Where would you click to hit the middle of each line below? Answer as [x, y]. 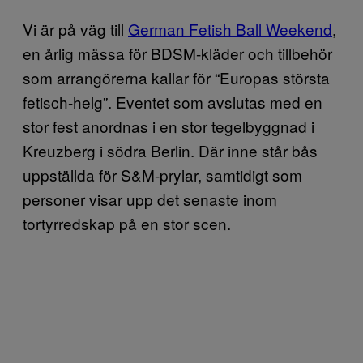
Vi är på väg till [75, 29]
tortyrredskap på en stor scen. [127, 223]
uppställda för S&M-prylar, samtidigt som [162, 175]
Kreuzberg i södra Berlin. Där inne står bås [170, 150]
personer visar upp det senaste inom [150, 199]
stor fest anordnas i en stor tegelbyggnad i [169, 126]
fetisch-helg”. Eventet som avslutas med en [173, 102]
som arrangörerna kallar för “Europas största [176, 77]
